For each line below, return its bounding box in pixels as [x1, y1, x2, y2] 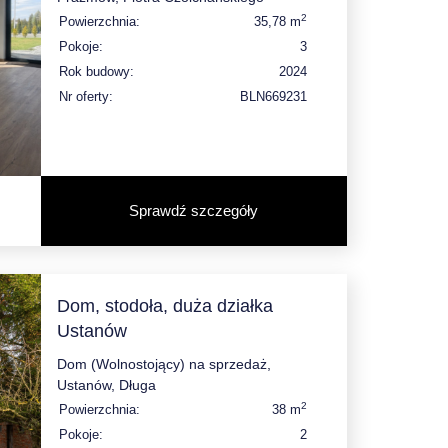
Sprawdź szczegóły [129, 201, 259, 219]
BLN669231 [240, 88, 307, 104]
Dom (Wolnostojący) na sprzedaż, [56, 355, 271, 372]
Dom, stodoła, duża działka [56, 295, 273, 316]
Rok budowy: [58, 63, 134, 79]
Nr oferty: [58, 88, 113, 104]
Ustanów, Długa [56, 376, 156, 393]
